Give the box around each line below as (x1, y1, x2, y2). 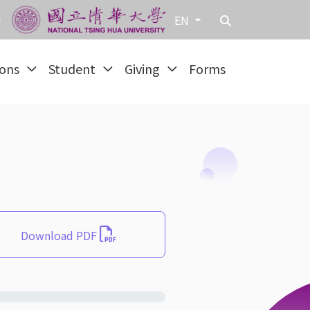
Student (48, 60, 98, 77)
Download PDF (21, 227, 100, 244)
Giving (125, 60, 163, 77)
